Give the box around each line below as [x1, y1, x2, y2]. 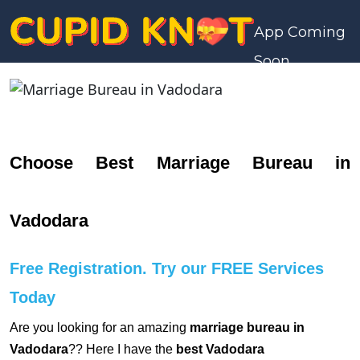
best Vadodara [176, 342, 264, 356]
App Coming [254, 22, 346, 41]
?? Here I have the [68, 342, 176, 356]
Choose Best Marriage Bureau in [10, 153, 350, 173]
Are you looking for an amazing [10, 321, 190, 334]
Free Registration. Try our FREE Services [10, 260, 324, 277]
